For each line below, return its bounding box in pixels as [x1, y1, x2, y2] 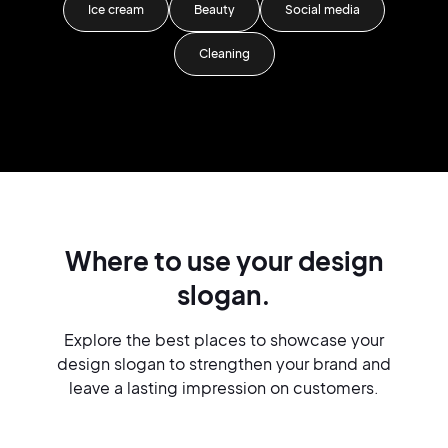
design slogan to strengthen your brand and [57, 353, 391, 374]
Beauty [194, 2, 235, 17]
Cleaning [198, 46, 250, 61]
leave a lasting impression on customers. [69, 377, 379, 398]
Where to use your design [65, 244, 383, 277]
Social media [285, 2, 360, 17]
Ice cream [88, 2, 144, 17]
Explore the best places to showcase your [64, 329, 384, 350]
